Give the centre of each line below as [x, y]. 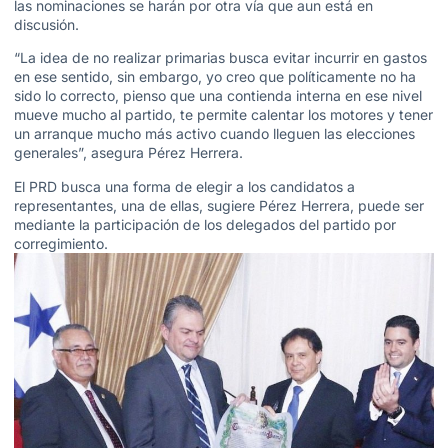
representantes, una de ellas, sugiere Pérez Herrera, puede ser [219, 205]
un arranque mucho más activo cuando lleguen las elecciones [214, 134]
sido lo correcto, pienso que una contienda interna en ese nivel [218, 96]
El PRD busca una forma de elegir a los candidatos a [184, 186]
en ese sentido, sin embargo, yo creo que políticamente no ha [215, 77]
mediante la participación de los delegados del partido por [205, 224]
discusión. [46, 24]
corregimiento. [61, 243]
